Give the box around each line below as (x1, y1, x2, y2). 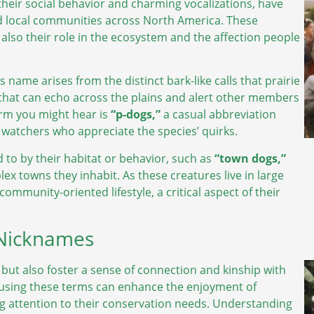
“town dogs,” (214, 150, 286, 166)
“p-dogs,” (111, 107, 161, 123)
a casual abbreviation (161, 107, 276, 123)
